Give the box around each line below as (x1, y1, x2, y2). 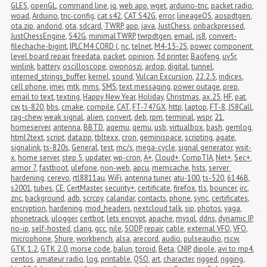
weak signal (44, 111, 83, 122)
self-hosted (32, 223, 70, 234)
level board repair (11, 51, 69, 61)
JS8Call (228, 101, 252, 112)
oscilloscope (63, 61, 106, 72)
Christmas (166, 91, 199, 102)
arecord (133, 233, 159, 244)
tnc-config (61, 10, 94, 21)
